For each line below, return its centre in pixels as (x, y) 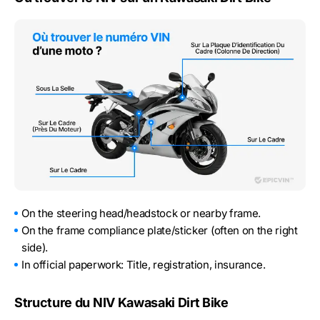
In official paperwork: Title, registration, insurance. (144, 264)
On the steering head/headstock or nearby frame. (141, 213)
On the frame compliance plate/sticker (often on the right (160, 230)
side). (35, 247)
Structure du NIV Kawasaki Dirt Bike (121, 302)
